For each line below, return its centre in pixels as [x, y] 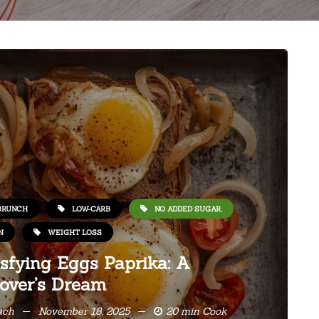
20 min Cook [197, 311]
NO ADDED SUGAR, [188, 209]
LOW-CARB [91, 209]
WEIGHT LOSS [74, 232]
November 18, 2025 [84, 311]
